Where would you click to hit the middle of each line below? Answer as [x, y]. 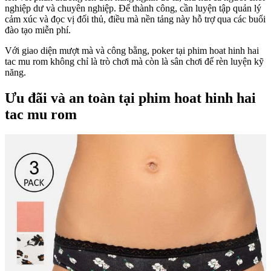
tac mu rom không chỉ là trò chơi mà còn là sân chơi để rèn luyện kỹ [134, 61]
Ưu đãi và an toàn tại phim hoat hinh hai [130, 98]
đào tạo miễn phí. [38, 30]
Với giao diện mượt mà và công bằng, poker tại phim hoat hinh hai [132, 50]
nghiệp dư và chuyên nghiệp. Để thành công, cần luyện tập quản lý [133, 8]
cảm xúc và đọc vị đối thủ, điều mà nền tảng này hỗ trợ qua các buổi [135, 19]
